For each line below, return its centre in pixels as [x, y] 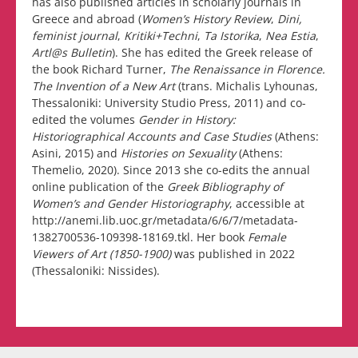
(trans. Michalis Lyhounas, [247, 86]
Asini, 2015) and [76, 153]
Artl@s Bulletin [72, 53]
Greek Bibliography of [225, 187]
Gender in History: [187, 120]
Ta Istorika [231, 36]
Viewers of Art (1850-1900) [101, 254]
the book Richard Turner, [101, 70]
